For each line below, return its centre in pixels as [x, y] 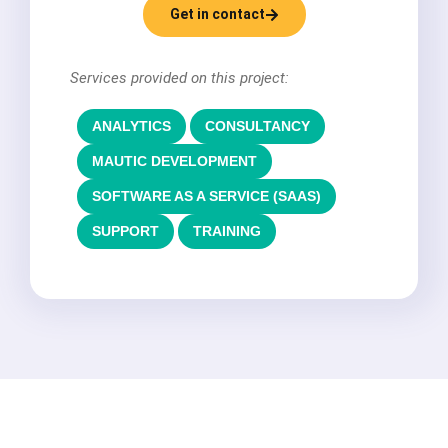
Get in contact [217, 14]
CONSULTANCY [257, 126]
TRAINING [227, 231]
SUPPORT [125, 231]
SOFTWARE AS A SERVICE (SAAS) [206, 196]
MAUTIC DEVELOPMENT [174, 161]
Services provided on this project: [179, 78]
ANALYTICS [131, 126]
